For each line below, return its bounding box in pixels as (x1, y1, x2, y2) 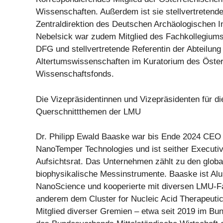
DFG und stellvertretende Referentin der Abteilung (36, 44, 221, 54)
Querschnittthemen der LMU (36, 107, 141, 116)
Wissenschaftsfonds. (36, 69, 114, 79)
